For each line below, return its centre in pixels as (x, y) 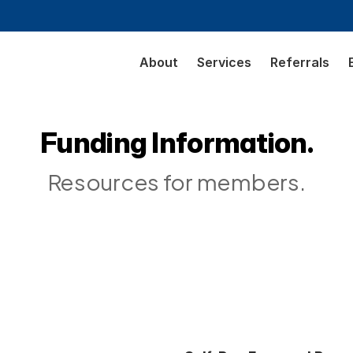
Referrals (300, 62)
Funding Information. (176, 143)
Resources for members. (176, 180)
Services (224, 62)
